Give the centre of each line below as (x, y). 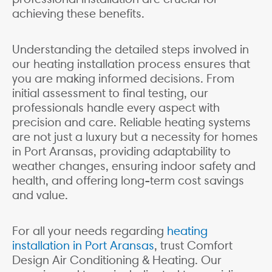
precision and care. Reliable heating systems (131, 122)
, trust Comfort (193, 246)
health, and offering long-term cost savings (128, 181)
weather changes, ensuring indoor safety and (134, 166)
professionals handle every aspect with (116, 108)
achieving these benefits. (78, 14)
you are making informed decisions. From (123, 79)
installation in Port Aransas (83, 246)
